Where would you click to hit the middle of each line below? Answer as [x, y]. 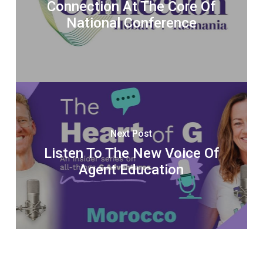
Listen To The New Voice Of [131, 154]
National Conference [131, 23]
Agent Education [131, 170]
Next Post [131, 134]
